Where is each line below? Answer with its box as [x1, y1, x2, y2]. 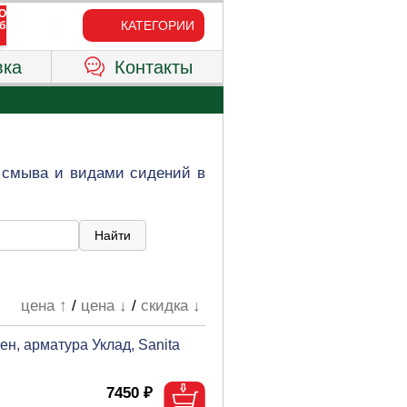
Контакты [114, 57, 193, 77]
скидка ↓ [141, 297, 202, 314]
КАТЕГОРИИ [120, 18, 194, 33]
